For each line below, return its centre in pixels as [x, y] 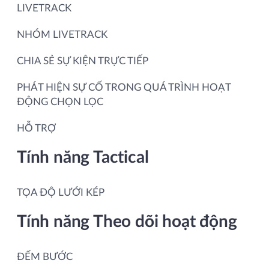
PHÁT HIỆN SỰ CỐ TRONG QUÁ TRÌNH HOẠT [124, 87]
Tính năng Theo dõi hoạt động [127, 221]
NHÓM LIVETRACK [62, 34]
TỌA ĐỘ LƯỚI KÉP [61, 192]
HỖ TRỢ [36, 128]
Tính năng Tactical [83, 157]
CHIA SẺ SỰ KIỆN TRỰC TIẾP [83, 61]
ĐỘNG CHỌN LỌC [60, 101]
